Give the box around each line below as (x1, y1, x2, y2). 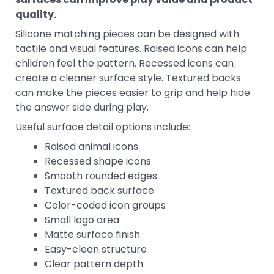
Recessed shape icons (45, 154, 151, 168)
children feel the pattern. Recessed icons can (15, 56, 234, 70)
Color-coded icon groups (45, 198, 166, 212)
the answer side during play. (15, 100, 149, 114)
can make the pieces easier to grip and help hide (15, 85, 250, 100)
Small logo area (45, 212, 119, 227)
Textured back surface (45, 183, 154, 198)
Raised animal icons (45, 139, 138, 154)
